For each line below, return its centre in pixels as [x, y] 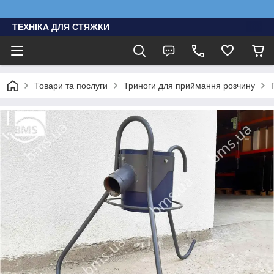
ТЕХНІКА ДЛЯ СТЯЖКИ [61, 27]
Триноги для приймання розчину [189, 86]
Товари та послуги [71, 86]
